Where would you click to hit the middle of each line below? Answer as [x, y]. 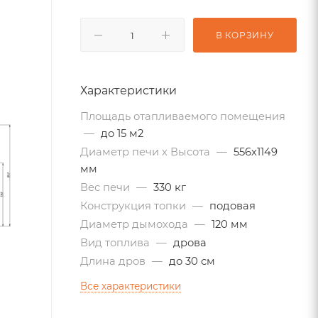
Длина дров [114, 261]
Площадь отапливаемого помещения [183, 116]
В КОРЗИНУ [245, 35]
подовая [232, 206]
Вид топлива [116, 243]
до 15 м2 [122, 133]
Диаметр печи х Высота [147, 152]
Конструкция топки [135, 206]
